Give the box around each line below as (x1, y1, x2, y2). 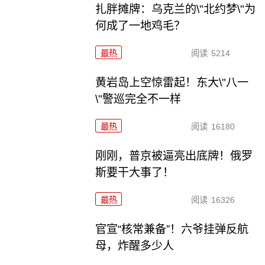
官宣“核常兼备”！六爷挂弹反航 (95, 222, 249, 235)
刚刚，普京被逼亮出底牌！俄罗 (95, 149, 253, 162)
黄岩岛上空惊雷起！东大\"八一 (95, 76, 249, 89)
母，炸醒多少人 (95, 239, 174, 252)
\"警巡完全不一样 (95, 93, 182, 106)
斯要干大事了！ (95, 166, 174, 179)
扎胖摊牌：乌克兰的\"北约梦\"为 (95, 3, 256, 16)
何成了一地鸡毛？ (95, 20, 186, 33)
